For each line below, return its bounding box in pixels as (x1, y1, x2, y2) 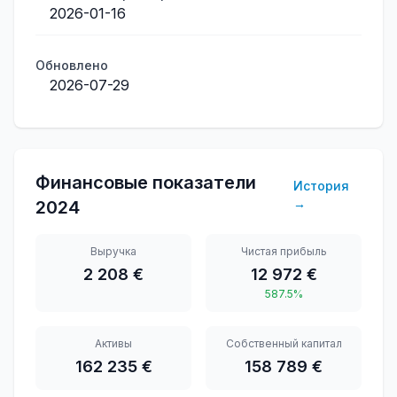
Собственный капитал (225, 337, 342, 350)
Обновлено (35, 58, 108, 73)
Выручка (90, 245, 136, 258)
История (292, 178, 349, 193)
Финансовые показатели (35, 172, 256, 193)
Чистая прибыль (240, 245, 327, 258)
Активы (95, 337, 132, 350)
